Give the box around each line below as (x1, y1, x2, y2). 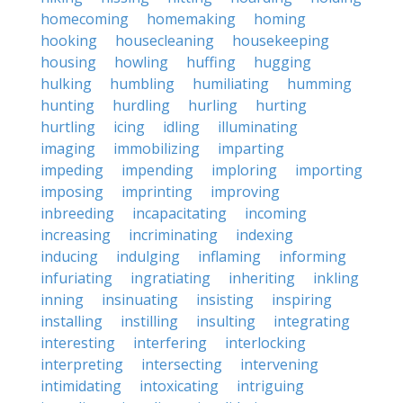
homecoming (40, 9, 129, 29)
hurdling (112, 95, 170, 115)
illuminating (218, 117, 298, 137)
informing (279, 246, 346, 266)
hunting (40, 95, 94, 115)
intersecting (141, 354, 222, 374)
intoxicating (139, 376, 219, 396)
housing (40, 52, 96, 72)
